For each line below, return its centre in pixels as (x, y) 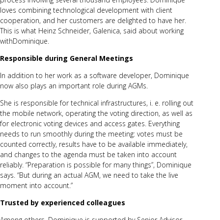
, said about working (152, 30)
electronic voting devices (49, 123)
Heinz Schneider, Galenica (79, 30)
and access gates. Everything (134, 123)
